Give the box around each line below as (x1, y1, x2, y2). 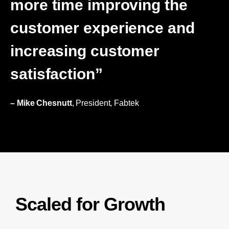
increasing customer (10, 42, 160, 59)
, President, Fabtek (72, 99, 139, 108)
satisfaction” (10, 65, 103, 82)
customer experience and (10, 19, 195, 36)
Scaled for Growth (15, 193, 165, 215)
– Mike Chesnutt (10, 99, 72, 108)
